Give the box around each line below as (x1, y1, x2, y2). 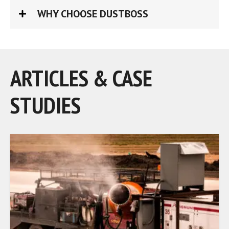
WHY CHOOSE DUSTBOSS (37, 7, 148, 21)
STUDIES (10, 90, 81, 120)
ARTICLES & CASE (10, 63, 152, 93)
